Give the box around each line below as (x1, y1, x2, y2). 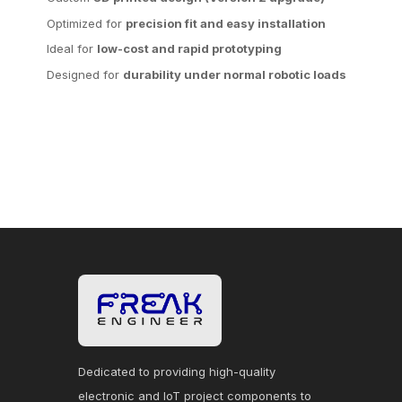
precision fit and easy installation (126, 15, 326, 31)
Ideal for (47, 41, 97, 57)
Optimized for (47, 15, 126, 31)
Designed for (47, 66, 123, 82)
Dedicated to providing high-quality (78, 364, 275, 380)
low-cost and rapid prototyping (97, 41, 282, 57)
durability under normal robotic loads (123, 66, 346, 82)
